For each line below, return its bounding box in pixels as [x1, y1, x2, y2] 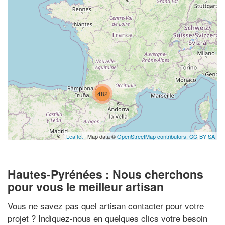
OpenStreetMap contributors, [117, 132, 189, 140]
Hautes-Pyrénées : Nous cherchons [8, 166, 203, 182]
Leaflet [66, 132, 83, 140]
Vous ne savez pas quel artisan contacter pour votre [8, 199, 204, 212]
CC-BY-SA [189, 132, 215, 140]
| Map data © [83, 132, 117, 140]
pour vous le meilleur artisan [8, 178, 164, 195]
